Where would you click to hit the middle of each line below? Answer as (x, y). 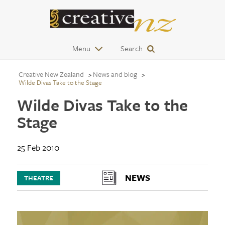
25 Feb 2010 (38, 147)
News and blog (115, 74)
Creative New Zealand (51, 74)
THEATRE (38, 178)
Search (132, 48)
